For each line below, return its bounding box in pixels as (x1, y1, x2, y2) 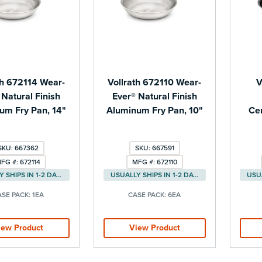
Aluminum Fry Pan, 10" (106, 104, 203, 116)
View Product (129, 222, 180, 233)
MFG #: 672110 (132, 157, 177, 166)
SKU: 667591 (135, 143, 174, 152)
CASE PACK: (128, 190, 168, 199)
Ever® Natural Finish (112, 90, 197, 102)
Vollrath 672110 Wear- (108, 76, 202, 88)
